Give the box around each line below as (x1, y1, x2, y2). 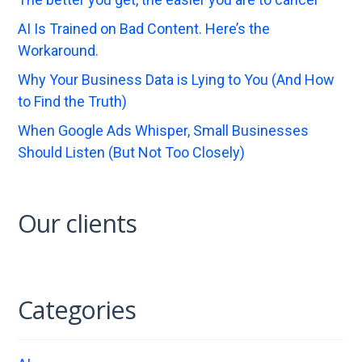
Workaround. (18, 41, 99, 59)
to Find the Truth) (18, 92, 128, 110)
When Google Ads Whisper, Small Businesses (18, 121, 309, 139)
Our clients (18, 206, 137, 241)
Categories (18, 293, 137, 327)
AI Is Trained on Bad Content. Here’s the (18, 19, 271, 37)
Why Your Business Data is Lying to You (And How (18, 70, 335, 88)
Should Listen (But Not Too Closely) (18, 143, 246, 161)
